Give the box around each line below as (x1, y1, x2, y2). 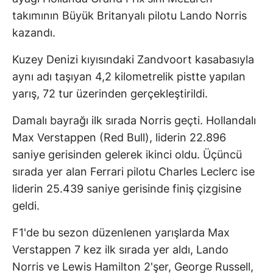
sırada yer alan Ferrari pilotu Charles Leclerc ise (12, 165, 255, 179)
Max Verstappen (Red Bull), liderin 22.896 (12, 131, 226, 144)
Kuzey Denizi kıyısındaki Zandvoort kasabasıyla (12, 53, 254, 66)
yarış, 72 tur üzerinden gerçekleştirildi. (12, 87, 208, 101)
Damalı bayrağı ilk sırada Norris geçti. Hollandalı (12, 114, 256, 127)
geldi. (12, 199, 40, 213)
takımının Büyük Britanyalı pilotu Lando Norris (12, 9, 247, 23)
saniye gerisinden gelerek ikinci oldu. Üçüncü (12, 148, 242, 161)
